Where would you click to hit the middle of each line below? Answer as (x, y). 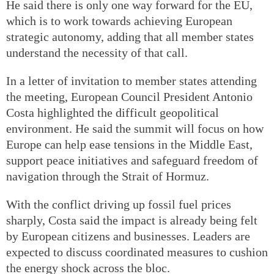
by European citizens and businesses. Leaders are (128, 236)
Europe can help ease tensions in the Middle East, (129, 144)
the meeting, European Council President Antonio (129, 96)
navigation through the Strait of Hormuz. (108, 176)
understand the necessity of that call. (97, 52)
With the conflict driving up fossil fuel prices (119, 204)
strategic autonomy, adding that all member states (130, 36)
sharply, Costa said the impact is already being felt (132, 220)
